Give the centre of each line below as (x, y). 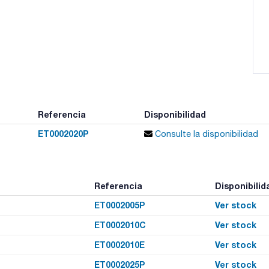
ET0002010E (119, 244)
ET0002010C (120, 225)
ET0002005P (119, 205)
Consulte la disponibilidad (205, 134)
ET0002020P (63, 133)
